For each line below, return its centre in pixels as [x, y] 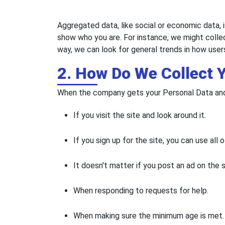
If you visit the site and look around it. [140, 116]
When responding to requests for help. [141, 191]
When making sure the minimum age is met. [149, 216]
